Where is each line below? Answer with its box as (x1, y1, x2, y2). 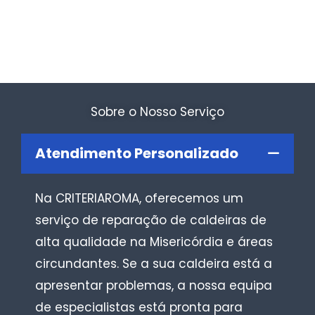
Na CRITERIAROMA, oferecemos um (35, 190, 243, 207)
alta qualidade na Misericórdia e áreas (35, 233, 273, 251)
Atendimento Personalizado (35, 143, 238, 164)
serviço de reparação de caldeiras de (35, 212, 266, 229)
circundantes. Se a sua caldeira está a (35, 255, 272, 273)
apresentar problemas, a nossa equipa (35, 277, 272, 295)
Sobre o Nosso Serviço (91, 103, 224, 121)
